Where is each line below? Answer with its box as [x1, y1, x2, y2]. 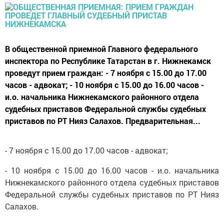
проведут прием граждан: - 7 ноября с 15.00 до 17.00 [5, 67, 206, 78]
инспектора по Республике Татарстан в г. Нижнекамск [5, 55, 211, 66]
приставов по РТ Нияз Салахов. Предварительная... [5, 115, 200, 126]
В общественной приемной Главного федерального [5, 43, 198, 54]
